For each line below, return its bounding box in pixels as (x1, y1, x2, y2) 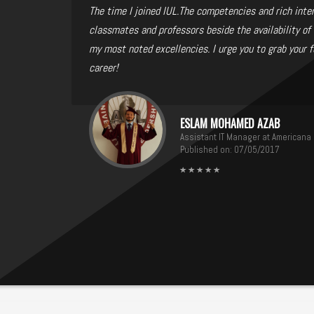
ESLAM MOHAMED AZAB (180, 114, 280, 132)
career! (89, 60, 118, 75)
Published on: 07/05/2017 (180, 143, 280, 156)
